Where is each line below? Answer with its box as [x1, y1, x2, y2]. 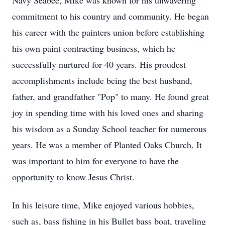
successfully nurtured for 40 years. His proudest [12, 58, 186, 70]
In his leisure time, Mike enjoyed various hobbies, [12, 199, 194, 211]
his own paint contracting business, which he [12, 42, 175, 54]
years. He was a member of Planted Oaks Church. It [12, 139, 202, 151]
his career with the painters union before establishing [12, 26, 204, 38]
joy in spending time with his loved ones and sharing [12, 106, 203, 119]
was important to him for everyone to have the [12, 155, 179, 167]
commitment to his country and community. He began [12, 10, 209, 22]
